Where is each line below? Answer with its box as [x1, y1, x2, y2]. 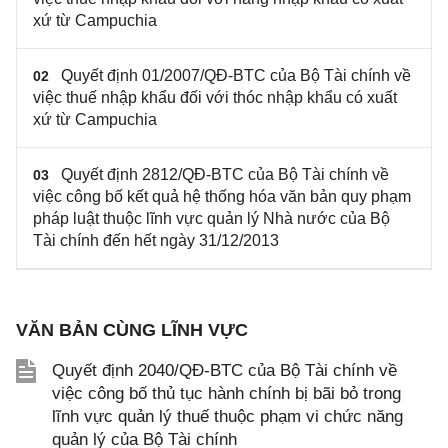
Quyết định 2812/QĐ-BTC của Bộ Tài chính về [61, 166, 389, 183]
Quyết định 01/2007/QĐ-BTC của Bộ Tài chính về [61, 67, 411, 84]
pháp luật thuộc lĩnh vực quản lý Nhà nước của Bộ [33, 210, 390, 227]
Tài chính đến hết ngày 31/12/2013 [33, 232, 279, 249]
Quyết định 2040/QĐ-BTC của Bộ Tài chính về [52, 361, 397, 380]
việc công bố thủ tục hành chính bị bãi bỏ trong [52, 384, 401, 403]
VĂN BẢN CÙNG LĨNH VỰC [16, 320, 248, 340]
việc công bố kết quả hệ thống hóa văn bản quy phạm [33, 188, 411, 205]
